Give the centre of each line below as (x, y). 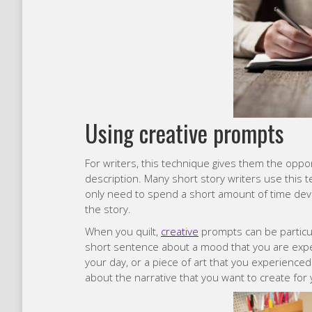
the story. (109, 209)
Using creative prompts (185, 133)
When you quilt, (123, 232)
